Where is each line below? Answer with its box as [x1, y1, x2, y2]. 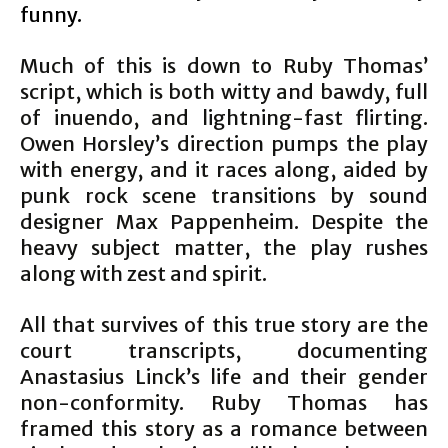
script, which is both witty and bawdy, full [20, 79, 428, 105]
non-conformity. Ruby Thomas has [20, 390, 428, 416]
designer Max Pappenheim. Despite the [20, 209, 428, 235]
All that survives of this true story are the [20, 312, 428, 338]
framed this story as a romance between [20, 416, 428, 442]
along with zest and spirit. [20, 261, 267, 287]
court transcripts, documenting [20, 338, 428, 364]
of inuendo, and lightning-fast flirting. [20, 105, 428, 131]
